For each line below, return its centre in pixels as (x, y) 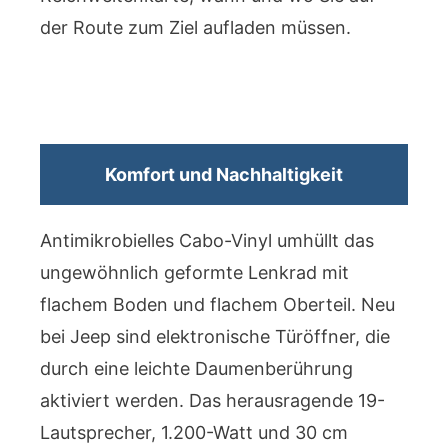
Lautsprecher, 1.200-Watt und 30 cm (194, 432)
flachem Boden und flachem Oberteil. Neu (217, 304)
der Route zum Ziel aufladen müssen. (195, 27)
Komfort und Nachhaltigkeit (224, 174)
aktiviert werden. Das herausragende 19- (212, 400)
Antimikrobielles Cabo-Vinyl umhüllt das (207, 240)
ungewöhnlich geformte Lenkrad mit (194, 272)
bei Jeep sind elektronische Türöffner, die (215, 336)
